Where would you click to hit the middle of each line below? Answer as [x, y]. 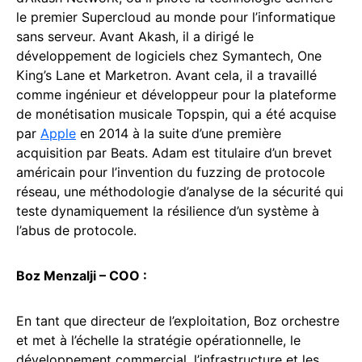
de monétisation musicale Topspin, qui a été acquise [176, 114]
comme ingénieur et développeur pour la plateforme [176, 94]
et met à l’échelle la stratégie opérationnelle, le [158, 340]
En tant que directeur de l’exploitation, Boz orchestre [178, 320]
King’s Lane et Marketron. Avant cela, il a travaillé [166, 75]
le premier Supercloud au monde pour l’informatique [176, 17]
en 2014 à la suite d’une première [179, 133]
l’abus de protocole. [76, 230]
